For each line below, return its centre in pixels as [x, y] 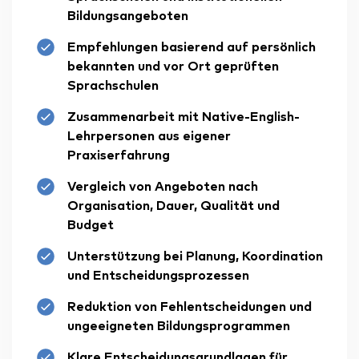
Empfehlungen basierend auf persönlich [192, 48]
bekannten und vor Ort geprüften [173, 67]
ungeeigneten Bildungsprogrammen [179, 327]
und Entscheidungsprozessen [158, 276]
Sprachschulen [113, 86]
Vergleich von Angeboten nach [163, 187]
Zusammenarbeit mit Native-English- [184, 117]
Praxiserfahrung [119, 156]
